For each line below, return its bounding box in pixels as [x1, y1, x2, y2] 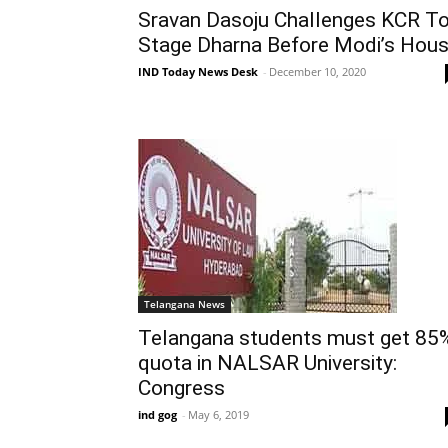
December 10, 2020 [269, 64, 366, 80]
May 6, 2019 [188, 407, 249, 423]
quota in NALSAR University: [138, 351, 397, 376]
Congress [138, 376, 225, 401]
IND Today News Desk [138, 64, 258, 80]
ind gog [138, 407, 177, 423]
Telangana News [144, 297, 225, 312]
